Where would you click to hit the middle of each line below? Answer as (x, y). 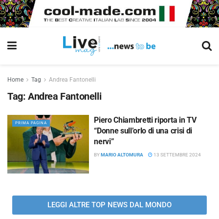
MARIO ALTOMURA (122, 155)
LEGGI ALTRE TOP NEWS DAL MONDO (109, 205)
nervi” (104, 142)
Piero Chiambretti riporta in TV (145, 120)
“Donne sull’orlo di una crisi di (143, 131)
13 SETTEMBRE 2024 (177, 155)
